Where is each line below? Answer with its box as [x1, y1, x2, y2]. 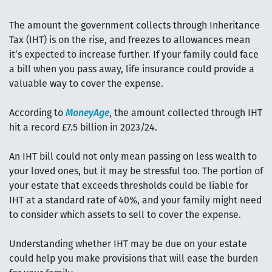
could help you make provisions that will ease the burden [9, 254, 258, 264]
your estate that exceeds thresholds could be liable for [9, 181, 248, 191]
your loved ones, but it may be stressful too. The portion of [9, 166, 263, 177]
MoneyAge [66, 108, 109, 118]
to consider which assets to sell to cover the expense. [9, 210, 241, 220]
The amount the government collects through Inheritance [9, 21, 260, 31]
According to [9, 108, 66, 118]
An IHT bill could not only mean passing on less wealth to [9, 152, 257, 162]
